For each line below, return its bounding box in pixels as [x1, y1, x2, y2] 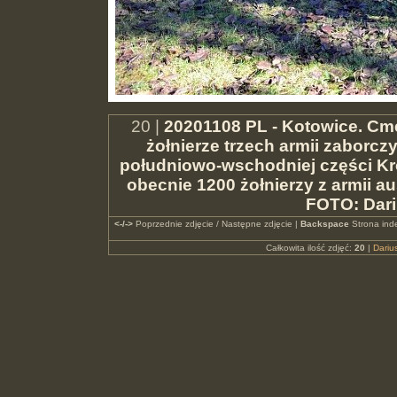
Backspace [300, 219, 349, 229]
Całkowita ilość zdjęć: [265, 243, 354, 253]
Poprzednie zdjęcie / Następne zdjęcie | [132, 219, 300, 229]
